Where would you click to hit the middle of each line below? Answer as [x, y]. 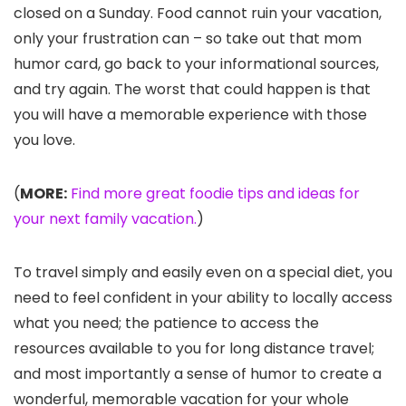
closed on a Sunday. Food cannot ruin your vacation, [198, 14]
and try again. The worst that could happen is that [192, 90]
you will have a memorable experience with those [190, 115]
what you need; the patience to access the [166, 324]
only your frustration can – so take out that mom [188, 39]
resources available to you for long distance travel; [194, 349]
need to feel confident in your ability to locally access [203, 298]
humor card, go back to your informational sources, [196, 64]
